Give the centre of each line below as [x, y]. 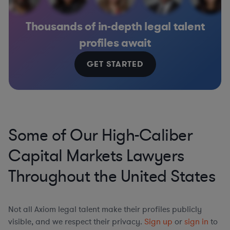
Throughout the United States [112, 176]
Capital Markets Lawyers [96, 156]
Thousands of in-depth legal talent [115, 26]
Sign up [158, 222]
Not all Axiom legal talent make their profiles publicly [105, 209]
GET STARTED [115, 64]
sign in [196, 222]
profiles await [115, 43]
